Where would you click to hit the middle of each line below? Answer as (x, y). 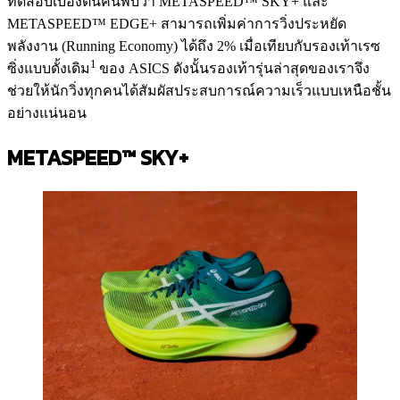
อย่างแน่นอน (47, 113)
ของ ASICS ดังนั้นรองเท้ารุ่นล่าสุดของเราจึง (234, 69)
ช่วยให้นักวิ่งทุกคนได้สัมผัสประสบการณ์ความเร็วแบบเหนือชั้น (199, 91)
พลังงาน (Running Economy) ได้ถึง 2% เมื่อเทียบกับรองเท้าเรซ (194, 46)
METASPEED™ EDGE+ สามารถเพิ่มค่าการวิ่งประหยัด (177, 23)
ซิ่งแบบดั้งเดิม (49, 69)
